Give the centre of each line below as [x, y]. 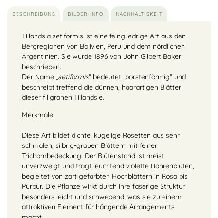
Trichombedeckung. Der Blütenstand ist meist [93, 155]
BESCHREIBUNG [34, 14]
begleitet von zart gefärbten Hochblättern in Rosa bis [105, 176]
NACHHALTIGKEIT [139, 14]
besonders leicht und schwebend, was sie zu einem [102, 196]
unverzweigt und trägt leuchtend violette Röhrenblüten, [108, 166]
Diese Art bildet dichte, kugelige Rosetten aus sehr [101, 135]
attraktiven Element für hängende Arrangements [98, 207]
